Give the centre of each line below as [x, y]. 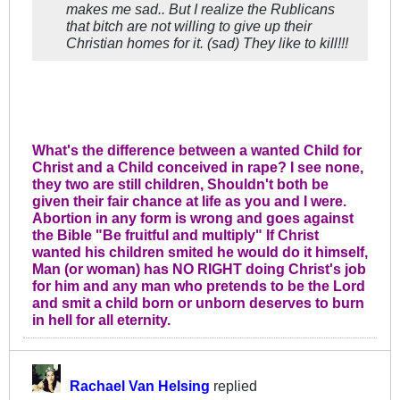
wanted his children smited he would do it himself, [200, 252]
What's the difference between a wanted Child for [197, 150]
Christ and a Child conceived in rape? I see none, [198, 167]
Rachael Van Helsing [140, 386]
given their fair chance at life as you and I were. [189, 201]
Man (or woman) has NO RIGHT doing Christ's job [199, 269]
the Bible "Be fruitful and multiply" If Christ [175, 235]
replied [233, 386]
